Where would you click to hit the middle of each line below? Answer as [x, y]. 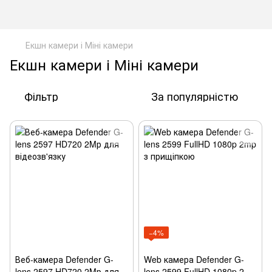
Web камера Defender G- [194, 259]
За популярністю [195, 96]
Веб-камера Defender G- [64, 259]
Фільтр [41, 96]
